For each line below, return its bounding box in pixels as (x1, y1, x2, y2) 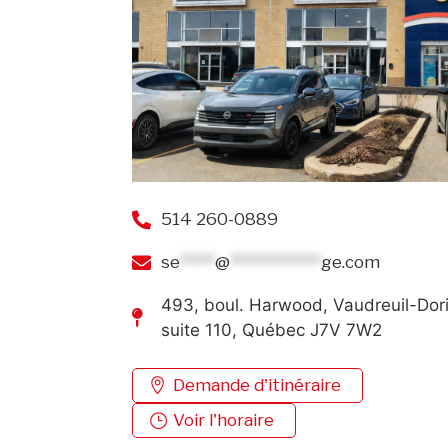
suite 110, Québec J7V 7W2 (160, 319, 382, 340)
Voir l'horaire (173, 410, 274, 430)
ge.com (320, 251, 380, 272)
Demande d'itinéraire (173, 375, 341, 395)
